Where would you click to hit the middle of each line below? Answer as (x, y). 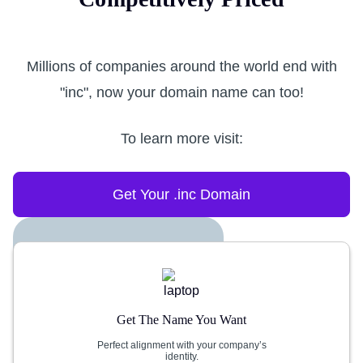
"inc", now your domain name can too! (181, 92)
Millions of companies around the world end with (181, 66)
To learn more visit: (181, 139)
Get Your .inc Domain (181, 194)
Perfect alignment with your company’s (181, 345)
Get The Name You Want (181, 320)
